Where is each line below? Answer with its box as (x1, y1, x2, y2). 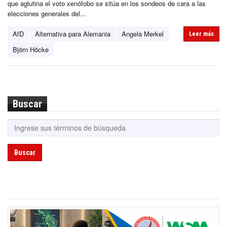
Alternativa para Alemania (35, 28, 110, 39)
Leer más (189, 30, 214, 37)
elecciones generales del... (8, 8, 86, 18)
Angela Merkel (122, 28, 164, 39)
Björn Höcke (13, 44, 49, 54)
